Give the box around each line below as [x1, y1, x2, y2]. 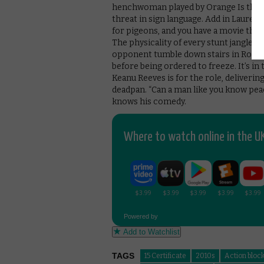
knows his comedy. [112, 97, 186, 107]
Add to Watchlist [121, 227, 180, 237]
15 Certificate [144, 252, 186, 260]
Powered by [124, 213, 160, 220]
